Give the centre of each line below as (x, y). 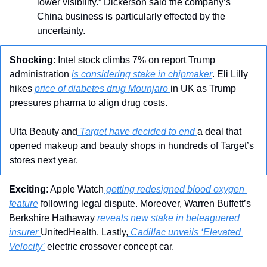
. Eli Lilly (230, 74)
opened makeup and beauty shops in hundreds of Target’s (132, 146)
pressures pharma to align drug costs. (90, 103)
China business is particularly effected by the (131, 17)
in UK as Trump (203, 89)
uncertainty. (61, 31)
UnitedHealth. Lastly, (84, 232)
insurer (25, 232)
